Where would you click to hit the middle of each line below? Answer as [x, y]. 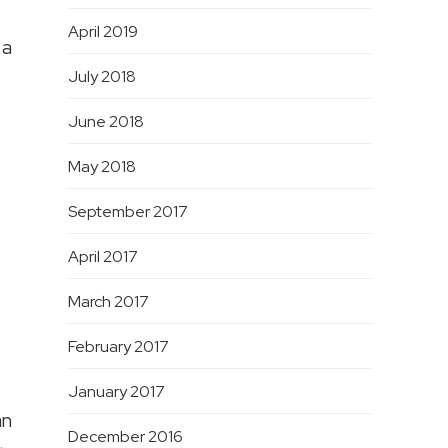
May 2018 [101, 167]
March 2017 [108, 302]
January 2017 [116, 392]
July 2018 [101, 77]
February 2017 [118, 347]
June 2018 [105, 122]
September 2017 [127, 212]
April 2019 [102, 32]
